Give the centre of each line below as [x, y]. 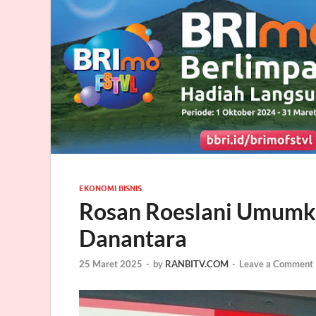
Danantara [133, 238]
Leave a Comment [276, 263]
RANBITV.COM [197, 263]
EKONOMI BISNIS [110, 189]
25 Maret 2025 [111, 263]
